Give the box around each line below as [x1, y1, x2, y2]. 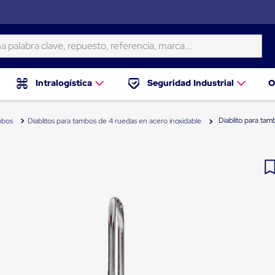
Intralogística [35, 77, 93, 89]
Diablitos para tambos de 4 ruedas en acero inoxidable [28, 115, 201, 126]
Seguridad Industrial [147, 77, 234, 89]
